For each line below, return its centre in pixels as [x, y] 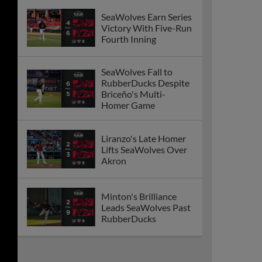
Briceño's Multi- [133, 94]
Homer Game [128, 105]
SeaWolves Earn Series [146, 17]
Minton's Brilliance [139, 196]
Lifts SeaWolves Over [144, 149]
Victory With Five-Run [146, 28]
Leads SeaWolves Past [146, 207]
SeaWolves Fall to [137, 72]
